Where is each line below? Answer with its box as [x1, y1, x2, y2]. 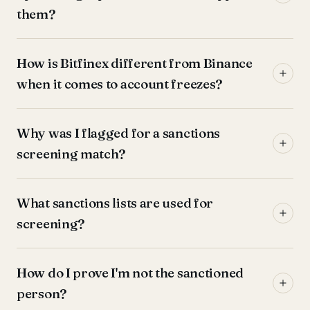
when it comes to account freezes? [17, 75, 223, 92]
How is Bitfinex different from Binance [17, 55, 253, 71]
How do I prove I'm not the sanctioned [17, 264, 244, 281]
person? [17, 285, 66, 302]
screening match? [17, 145, 126, 162]
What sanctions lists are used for [17, 194, 214, 211]
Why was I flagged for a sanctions [17, 125, 221, 141]
